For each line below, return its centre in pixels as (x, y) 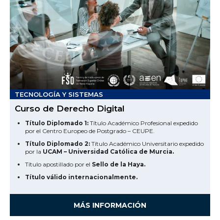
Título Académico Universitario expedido (147, 143)
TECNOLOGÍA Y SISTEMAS (59, 94)
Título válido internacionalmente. (81, 177)
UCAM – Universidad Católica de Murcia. (108, 151)
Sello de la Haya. (119, 164)
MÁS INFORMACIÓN (110, 206)
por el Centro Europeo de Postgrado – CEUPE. (90, 131)
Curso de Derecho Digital (70, 108)
